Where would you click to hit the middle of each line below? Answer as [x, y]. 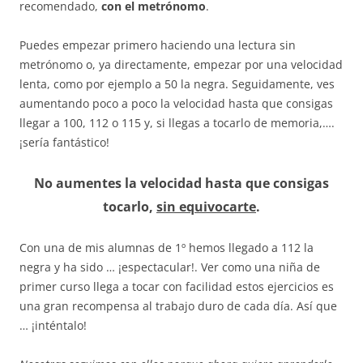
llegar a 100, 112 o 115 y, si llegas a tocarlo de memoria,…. [177, 123]
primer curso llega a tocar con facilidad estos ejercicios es [177, 287]
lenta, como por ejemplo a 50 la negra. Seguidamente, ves [177, 84]
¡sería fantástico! [64, 143]
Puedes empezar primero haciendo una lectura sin [158, 45]
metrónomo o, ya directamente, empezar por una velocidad [181, 65]
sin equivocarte [206, 207]
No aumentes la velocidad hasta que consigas [181, 184]
